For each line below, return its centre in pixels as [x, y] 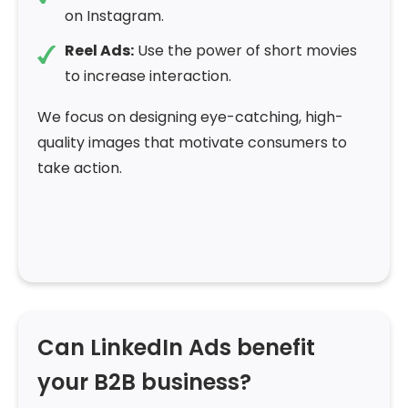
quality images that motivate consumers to [192, 143]
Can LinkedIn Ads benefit [176, 347]
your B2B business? [144, 382]
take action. [80, 168]
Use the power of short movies [245, 51]
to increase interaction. [148, 76]
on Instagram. [114, 16]
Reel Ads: [99, 51]
